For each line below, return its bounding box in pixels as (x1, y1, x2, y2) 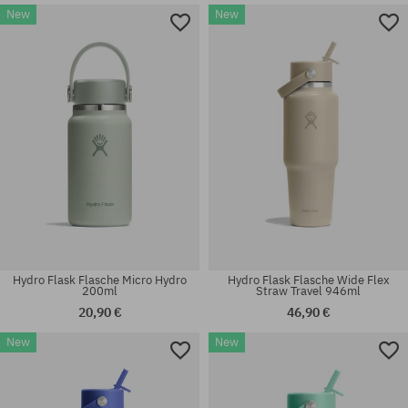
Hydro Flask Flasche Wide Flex (227, 271, 390, 288)
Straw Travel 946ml (256, 282, 361, 299)
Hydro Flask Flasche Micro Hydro (13, 271, 187, 288)
